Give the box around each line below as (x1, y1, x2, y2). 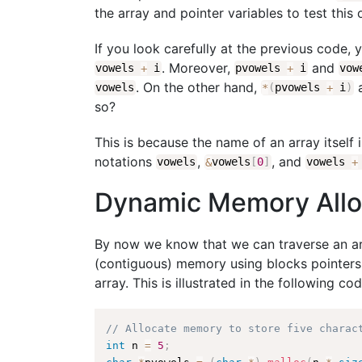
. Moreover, (161, 59, 234, 76)
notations (95, 153, 156, 170)
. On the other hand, (135, 78, 261, 95)
